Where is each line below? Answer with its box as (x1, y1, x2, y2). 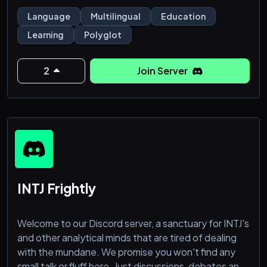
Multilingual (91, 10, 141, 21)
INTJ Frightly (17, 179, 96, 197)
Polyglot (84, 29, 122, 40)
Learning (27, 29, 64, 40)
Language (27, 10, 70, 21)
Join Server (137, 64, 190, 77)
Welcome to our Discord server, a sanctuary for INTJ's (17, 216, 249, 229)
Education (161, 10, 206, 21)
